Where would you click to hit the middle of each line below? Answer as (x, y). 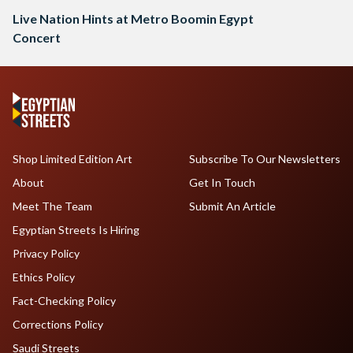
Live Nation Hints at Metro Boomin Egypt (133, 19)
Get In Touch (222, 183)
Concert (37, 38)
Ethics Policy (44, 277)
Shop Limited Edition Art (72, 159)
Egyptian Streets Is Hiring (76, 230)
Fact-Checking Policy (64, 301)
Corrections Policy (58, 325)
